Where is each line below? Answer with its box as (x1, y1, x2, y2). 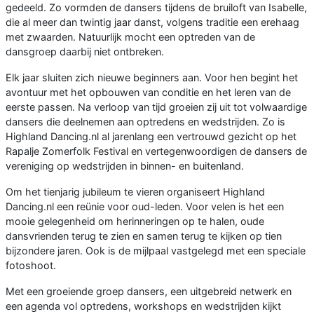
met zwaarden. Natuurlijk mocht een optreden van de (6, 30, 255, 43)
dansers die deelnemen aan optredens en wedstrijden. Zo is (6, 115, 285, 128)
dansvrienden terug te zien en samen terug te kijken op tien (6, 229, 282, 242)
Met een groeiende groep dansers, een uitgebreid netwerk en (6, 285, 292, 297)
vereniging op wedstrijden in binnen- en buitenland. (6, 159, 244, 172)
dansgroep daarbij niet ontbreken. (6, 45, 164, 57)
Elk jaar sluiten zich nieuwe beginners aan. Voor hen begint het (6, 71, 298, 83)
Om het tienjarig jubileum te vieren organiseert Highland (6, 185, 265, 198)
